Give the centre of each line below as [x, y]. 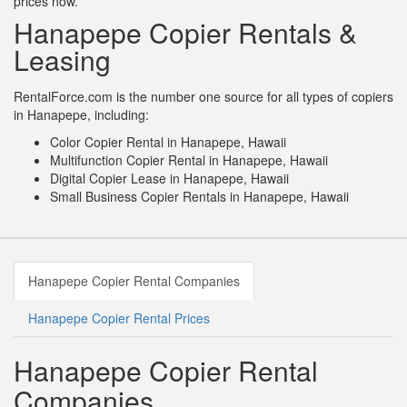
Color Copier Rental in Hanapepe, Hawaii [168, 142]
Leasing [62, 60]
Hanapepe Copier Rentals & [185, 33]
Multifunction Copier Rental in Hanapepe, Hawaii [189, 160]
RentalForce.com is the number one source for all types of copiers [203, 97]
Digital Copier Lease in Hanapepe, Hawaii [169, 179]
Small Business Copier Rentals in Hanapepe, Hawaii [199, 197]
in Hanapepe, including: [81, 115]
